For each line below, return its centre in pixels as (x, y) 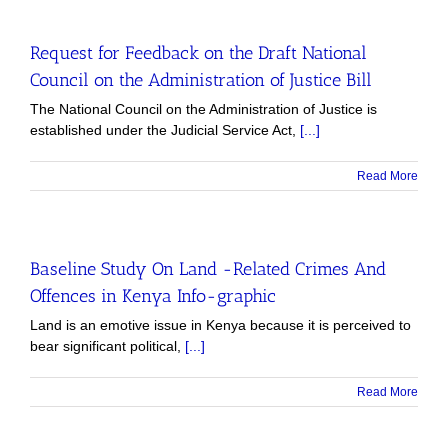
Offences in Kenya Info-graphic (153, 295)
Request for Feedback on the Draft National (198, 52)
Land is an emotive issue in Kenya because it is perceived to (220, 324)
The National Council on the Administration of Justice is (203, 108)
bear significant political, (107, 345)
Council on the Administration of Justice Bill (201, 79)
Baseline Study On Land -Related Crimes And (208, 268)
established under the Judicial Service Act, (165, 129)
